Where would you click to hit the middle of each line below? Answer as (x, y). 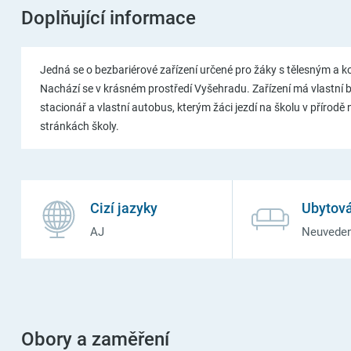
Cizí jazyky (123, 208)
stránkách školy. (79, 126)
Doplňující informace (108, 18)
